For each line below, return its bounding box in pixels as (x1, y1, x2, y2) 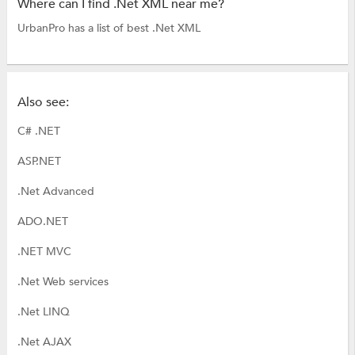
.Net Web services (17, 274, 109, 290)
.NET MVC (17, 244, 71, 260)
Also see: (17, 94, 69, 112)
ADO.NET (17, 214, 68, 230)
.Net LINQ (17, 304, 70, 320)
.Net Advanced (17, 184, 94, 200)
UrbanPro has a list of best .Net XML (17, 20, 200, 36)
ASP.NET (17, 154, 61, 170)
